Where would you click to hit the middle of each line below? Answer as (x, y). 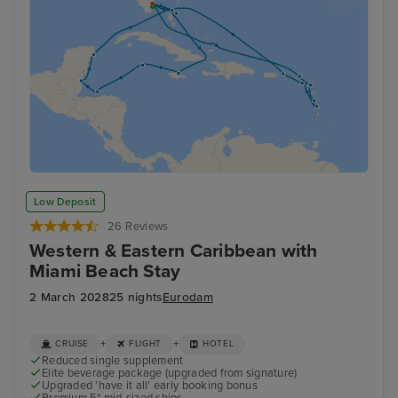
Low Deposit (65, 201)
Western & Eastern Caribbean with (174, 251)
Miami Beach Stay (105, 272)
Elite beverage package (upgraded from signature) (170, 373)
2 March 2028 (69, 297)
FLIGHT (145, 344)
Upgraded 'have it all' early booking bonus (150, 385)
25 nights (135, 297)
